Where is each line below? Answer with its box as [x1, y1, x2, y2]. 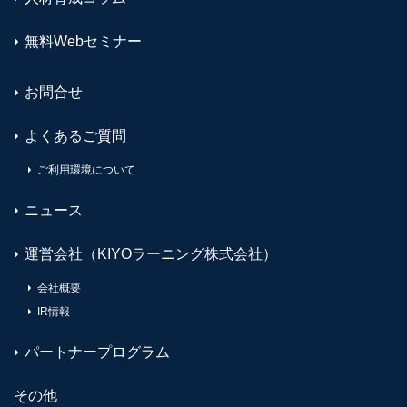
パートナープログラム [25, 343, 170, 360]
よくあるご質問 [25, 127, 126, 144]
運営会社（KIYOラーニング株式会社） [25, 245, 277, 262]
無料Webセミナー [25, 33, 142, 49]
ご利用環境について [37, 163, 135, 176]
